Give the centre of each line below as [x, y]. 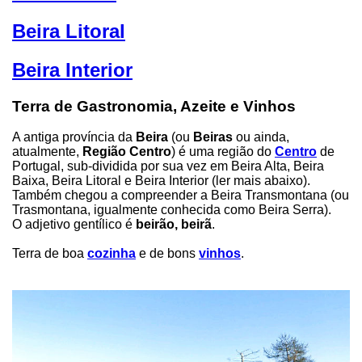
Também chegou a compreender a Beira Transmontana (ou [181, 196]
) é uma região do [223, 152]
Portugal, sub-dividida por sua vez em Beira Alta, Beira [168, 166]
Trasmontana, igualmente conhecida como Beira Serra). [172, 210]
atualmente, [47, 152]
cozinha [112, 254]
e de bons [167, 254]
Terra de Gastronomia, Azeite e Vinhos [154, 106]
